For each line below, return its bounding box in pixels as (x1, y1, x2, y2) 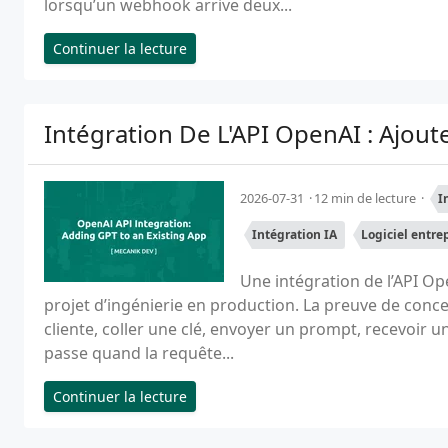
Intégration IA (252, 226, 337, 243)
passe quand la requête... (44, 342, 234, 364)
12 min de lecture (314, 189, 419, 207)
